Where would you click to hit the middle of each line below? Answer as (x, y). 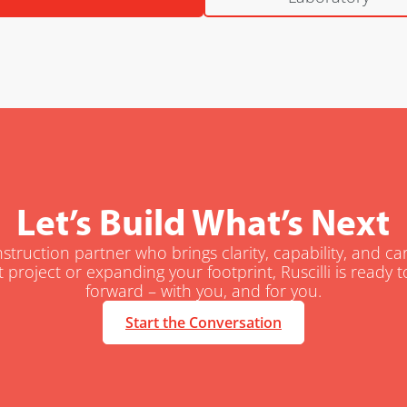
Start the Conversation (203, 322)
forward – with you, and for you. (203, 290)
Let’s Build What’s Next (203, 221)
